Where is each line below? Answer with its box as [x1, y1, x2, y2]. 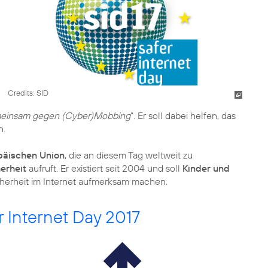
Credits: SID [7, 87, 48, 98]
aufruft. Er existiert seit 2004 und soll [29, 162, 182, 174]
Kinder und [182, 162, 230, 174]
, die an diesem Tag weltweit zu [65, 149, 193, 161]
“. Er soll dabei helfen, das [130, 109, 236, 121]
